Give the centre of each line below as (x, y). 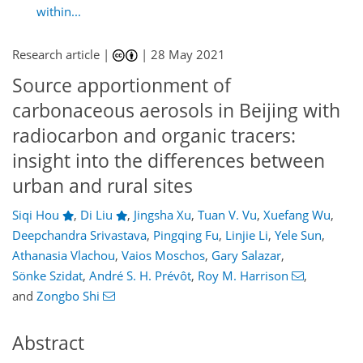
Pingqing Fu (186, 235)
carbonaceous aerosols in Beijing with (176, 111)
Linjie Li (247, 235)
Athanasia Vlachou (64, 255)
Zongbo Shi (68, 295)
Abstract (48, 343)
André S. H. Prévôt (140, 275)
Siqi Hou (36, 214)
